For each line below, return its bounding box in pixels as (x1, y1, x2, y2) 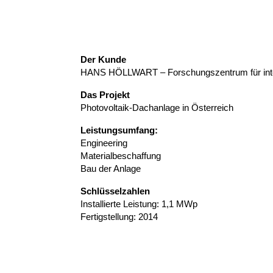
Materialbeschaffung (80, 150, 161, 161)
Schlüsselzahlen (80, 185, 150, 196)
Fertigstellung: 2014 (80, 211, 158, 222)
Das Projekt (80, 89, 130, 100)
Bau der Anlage (80, 163, 141, 174)
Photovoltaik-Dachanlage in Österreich (80, 102, 233, 113)
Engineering (80, 137, 127, 148)
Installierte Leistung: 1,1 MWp (80, 198, 197, 209)
